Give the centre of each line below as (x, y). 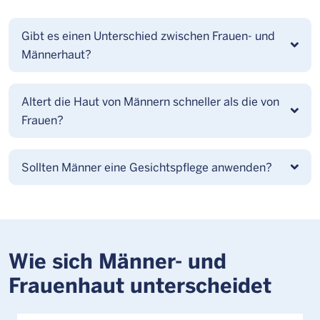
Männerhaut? (56, 54)
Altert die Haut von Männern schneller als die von (150, 101)
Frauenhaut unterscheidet (140, 284)
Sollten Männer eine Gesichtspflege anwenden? (147, 167)
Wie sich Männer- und (117, 260)
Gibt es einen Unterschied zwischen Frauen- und (148, 35)
